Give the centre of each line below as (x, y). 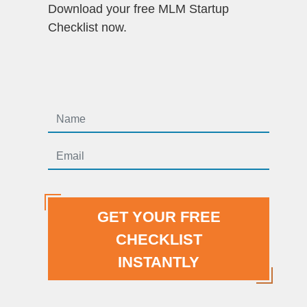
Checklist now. (87, 27)
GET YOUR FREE (159, 217)
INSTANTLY (159, 262)
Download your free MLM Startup (138, 9)
